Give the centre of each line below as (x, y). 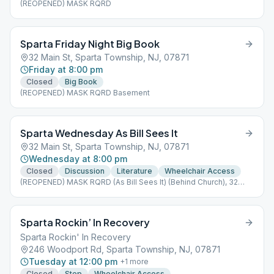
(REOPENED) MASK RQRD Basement (85, 93)
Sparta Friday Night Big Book (90, 44)
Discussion (85, 171)
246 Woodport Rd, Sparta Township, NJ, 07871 (124, 249)
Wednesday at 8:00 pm (78, 159)
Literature (135, 171)
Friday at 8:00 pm (66, 69)
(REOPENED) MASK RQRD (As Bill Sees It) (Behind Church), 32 (129, 182)
